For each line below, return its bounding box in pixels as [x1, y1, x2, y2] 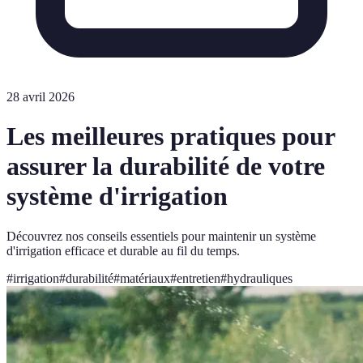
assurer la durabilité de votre [6, 152, 325, 181]
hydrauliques [227, 271, 293, 285]
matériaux [120, 271, 170, 285]
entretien [177, 271, 220, 285]
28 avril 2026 [6, 90, 75, 104]
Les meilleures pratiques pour [6, 122, 335, 152]
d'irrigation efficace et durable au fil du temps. [6, 243, 240, 258]
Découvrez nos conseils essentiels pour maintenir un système [6, 228, 316, 243]
